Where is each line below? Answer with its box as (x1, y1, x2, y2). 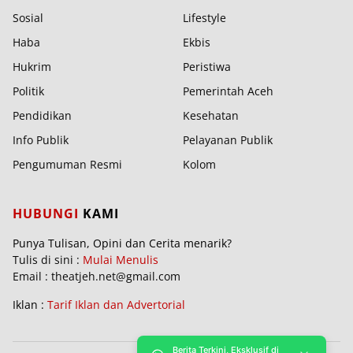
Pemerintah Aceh (182, 83, 273, 98)
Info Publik (13, 132, 69, 147)
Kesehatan (182, 107, 239, 123)
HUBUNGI (13, 204, 83, 222)
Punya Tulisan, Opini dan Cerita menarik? (13, 235, 232, 251)
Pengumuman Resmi (13, 156, 122, 172)
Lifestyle (182, 9, 226, 25)
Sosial (13, 9, 43, 25)
